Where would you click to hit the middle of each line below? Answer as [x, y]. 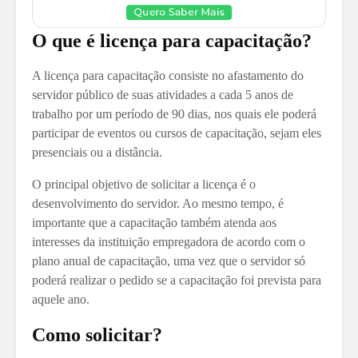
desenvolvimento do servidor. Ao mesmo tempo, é [158, 203]
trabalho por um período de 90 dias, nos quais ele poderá [174, 113]
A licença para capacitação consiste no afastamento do [168, 75]
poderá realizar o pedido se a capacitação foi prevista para [177, 280]
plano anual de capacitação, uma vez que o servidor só [169, 261]
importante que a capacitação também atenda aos [154, 222]
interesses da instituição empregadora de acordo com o [169, 241]
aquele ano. [61, 299]
